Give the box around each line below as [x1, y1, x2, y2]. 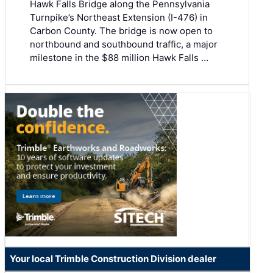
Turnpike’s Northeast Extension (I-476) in [30, 11, 208, 23]
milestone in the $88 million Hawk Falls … [30, 51, 208, 63]
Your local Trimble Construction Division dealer [10, 252, 216, 264]
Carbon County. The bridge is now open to [30, 24, 213, 37]
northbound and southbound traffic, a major [30, 38, 218, 50]
